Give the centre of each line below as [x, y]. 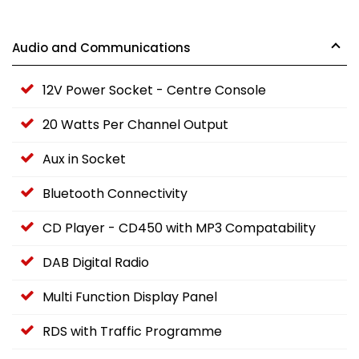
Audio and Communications [101, 48]
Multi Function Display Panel [130, 297]
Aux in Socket [84, 159]
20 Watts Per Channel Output [135, 125]
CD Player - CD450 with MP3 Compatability [179, 228]
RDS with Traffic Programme [132, 332]
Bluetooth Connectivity [115, 194]
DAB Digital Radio [96, 263]
